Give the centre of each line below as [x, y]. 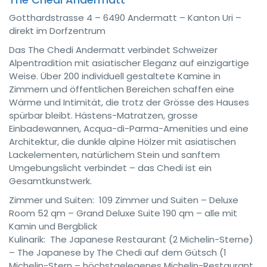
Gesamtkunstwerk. [50, 181]
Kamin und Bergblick [53, 226]
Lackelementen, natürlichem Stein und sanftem [114, 155]
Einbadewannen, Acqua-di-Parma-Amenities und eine [129, 128]
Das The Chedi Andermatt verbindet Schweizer [113, 50]
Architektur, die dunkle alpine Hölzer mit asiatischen [122, 142]
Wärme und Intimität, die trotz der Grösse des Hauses [129, 102]
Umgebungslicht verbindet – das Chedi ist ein [110, 168]
